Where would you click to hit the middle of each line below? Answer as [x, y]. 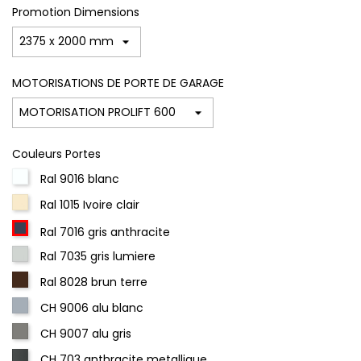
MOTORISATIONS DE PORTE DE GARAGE [118, 83]
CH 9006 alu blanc [92, 307]
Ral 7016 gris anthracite [105, 232]
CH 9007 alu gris [86, 333]
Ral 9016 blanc [80, 178]
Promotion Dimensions [76, 12]
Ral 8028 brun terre [94, 282]
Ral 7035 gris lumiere [98, 256]
